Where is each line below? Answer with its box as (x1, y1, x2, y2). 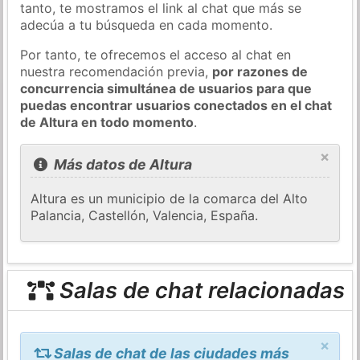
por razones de (212, 63, 309, 80)
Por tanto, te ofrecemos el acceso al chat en (20, 46, 292, 63)
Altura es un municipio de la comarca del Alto (31, 190, 309, 207)
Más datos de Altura (50, 156, 192, 174)
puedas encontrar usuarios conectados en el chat (20, 96, 333, 113)
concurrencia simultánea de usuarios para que (20, 80, 313, 96)
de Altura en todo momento (20, 113, 194, 130)
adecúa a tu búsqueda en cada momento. (20, 16, 273, 33)
